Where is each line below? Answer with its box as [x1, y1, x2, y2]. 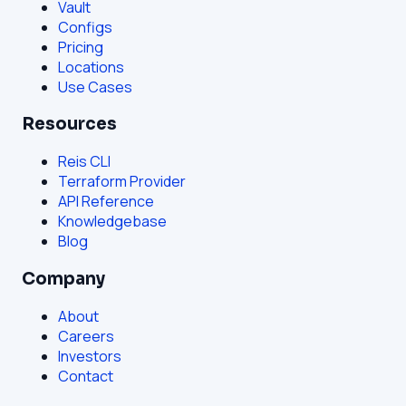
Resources [22, 113, 117, 135]
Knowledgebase [58, 211, 167, 232]
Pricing [58, 36, 103, 57]
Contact [58, 365, 113, 386]
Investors [58, 345, 121, 366]
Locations [58, 56, 124, 77]
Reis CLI [58, 151, 111, 172]
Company [22, 267, 105, 289]
